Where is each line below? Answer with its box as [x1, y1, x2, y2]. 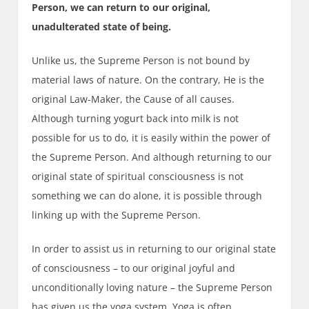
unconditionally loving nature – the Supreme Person [32, 281, 273, 295]
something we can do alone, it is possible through [32, 189, 263, 203]
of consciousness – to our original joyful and [32, 261, 236, 275]
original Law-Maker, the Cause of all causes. [32, 92, 235, 106]
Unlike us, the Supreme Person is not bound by [32, 54, 250, 68]
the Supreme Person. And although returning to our [32, 150, 272, 164]
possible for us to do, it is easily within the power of [32, 131, 271, 145]
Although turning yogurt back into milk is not [32, 112, 239, 126]
